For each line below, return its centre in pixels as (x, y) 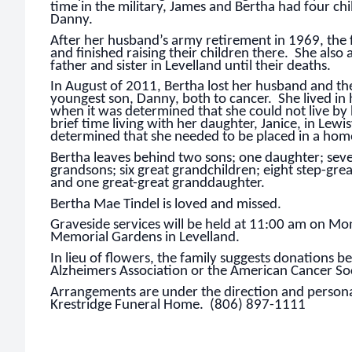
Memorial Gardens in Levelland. (145, 238)
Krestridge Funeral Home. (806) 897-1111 (178, 305)
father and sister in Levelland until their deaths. (192, 66)
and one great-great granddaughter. (159, 183)
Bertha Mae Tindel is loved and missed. (166, 204)
